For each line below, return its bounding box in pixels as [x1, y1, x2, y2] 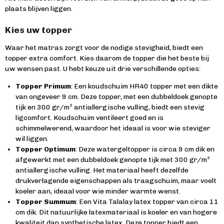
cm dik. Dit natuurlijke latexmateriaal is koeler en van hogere [15, 208, 217, 216]
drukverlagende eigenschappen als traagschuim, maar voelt [15, 176, 216, 185]
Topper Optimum [15, 145, 75, 153]
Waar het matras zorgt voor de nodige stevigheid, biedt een [5, 43, 203, 52]
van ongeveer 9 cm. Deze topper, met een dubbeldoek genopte [15, 92, 217, 101]
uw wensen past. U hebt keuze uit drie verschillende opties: [5, 64, 200, 73]
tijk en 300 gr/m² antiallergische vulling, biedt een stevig [15, 103, 204, 111]
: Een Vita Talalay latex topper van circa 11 [76, 197, 218, 206]
